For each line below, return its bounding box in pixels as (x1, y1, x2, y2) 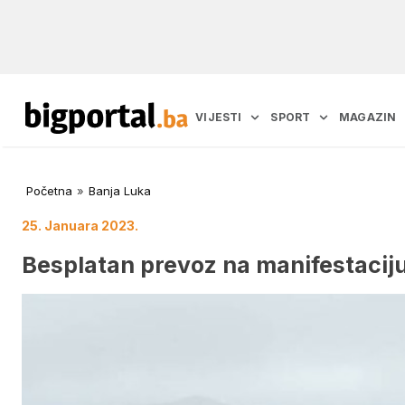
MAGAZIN (339, 110, 397, 125)
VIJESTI (195, 110, 242, 125)
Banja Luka (89, 184, 151, 199)
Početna (26, 184, 72, 199)
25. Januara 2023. (22, 218, 138, 234)
